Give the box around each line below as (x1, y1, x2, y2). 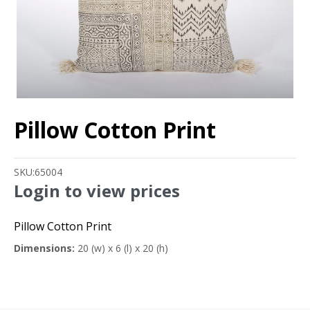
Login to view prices (14, 179, 180, 203)
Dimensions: (14, 241, 75, 255)
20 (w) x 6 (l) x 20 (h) (75, 241, 168, 255)
